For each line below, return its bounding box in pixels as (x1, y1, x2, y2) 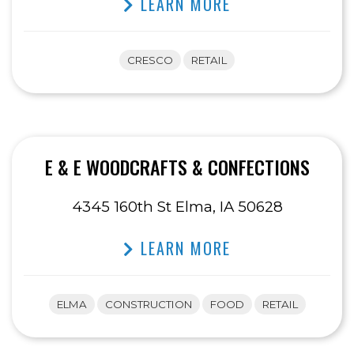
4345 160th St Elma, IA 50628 (71, 198, 283, 217)
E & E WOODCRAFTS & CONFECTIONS (44, 153, 310, 182)
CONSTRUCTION (104, 298, 192, 311)
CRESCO (127, 54, 173, 67)
